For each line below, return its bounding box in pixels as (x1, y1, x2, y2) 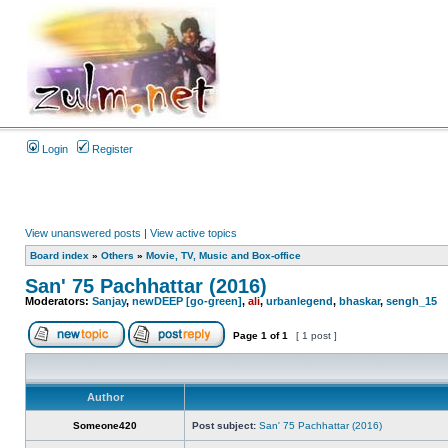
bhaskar (339, 295, 380, 307)
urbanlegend (266, 295, 333, 307)
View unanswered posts (25, 227, 141, 239)
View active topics (150, 227, 237, 239)
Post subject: (192, 420, 256, 431)
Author (86, 391, 124, 403)
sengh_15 (386, 295, 437, 307)
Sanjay (92, 295, 126, 307)
